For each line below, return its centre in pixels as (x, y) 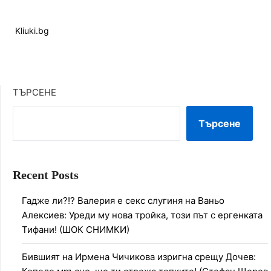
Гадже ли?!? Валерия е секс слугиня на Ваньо (123, 200)
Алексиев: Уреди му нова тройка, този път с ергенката (142, 215)
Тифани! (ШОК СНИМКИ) (76, 229)
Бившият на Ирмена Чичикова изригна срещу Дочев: (139, 256)
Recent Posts (46, 175)
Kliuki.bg (32, 30)
